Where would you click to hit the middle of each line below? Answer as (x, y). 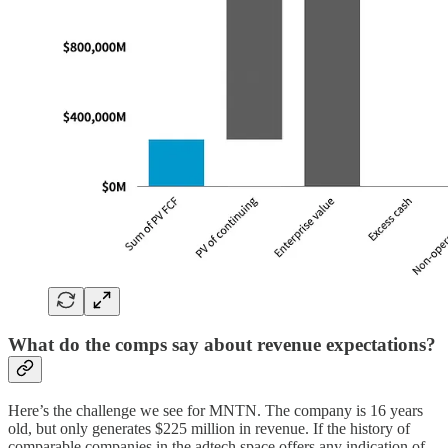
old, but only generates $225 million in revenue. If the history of (209, 429)
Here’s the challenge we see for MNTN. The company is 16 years (215, 411)
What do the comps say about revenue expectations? (222, 345)
